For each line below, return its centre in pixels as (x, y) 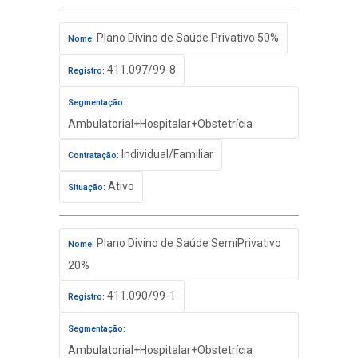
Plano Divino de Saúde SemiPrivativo (188, 243)
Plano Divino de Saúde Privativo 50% (187, 38)
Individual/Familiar (166, 154)
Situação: (87, 187)
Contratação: (93, 155)
